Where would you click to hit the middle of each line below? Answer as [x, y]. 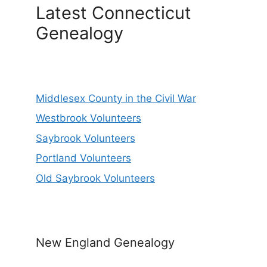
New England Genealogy [105, 242]
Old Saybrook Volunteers [95, 178]
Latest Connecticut [114, 13]
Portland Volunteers [83, 158]
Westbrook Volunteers [89, 118]
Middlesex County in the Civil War [116, 98]
